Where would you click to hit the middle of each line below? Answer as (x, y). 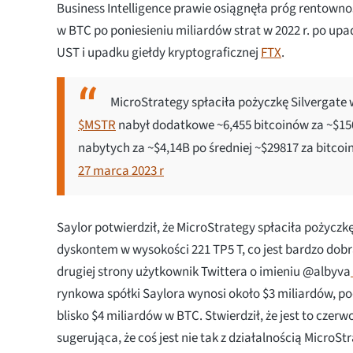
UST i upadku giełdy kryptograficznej (159, 52)
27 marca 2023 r (121, 171)
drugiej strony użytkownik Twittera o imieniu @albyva (204, 271)
